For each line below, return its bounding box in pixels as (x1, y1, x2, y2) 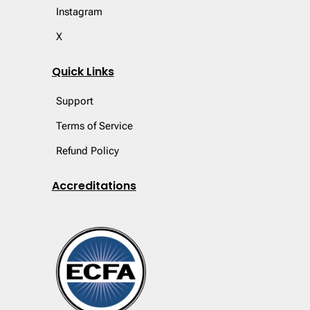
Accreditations (51, 177, 136, 194)
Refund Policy (55, 144, 119, 157)
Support (55, 94, 93, 107)
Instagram (55, 5, 102, 18)
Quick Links (51, 63, 114, 80)
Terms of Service (55, 119, 133, 132)
